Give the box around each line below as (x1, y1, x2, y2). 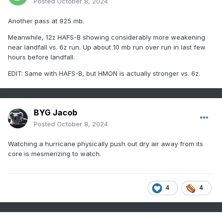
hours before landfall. (8, 53, 77, 61)
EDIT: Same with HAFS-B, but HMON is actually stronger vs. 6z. (8, 69, 202, 78)
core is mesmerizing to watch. (8, 150, 101, 158)
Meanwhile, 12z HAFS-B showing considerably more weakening (8, 33, 205, 42)
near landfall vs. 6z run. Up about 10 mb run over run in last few (8, 43, 206, 52)
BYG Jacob (34, 108, 77, 118)
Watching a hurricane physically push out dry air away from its (8, 140, 203, 148)
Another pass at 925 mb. (8, 17, 86, 25)
